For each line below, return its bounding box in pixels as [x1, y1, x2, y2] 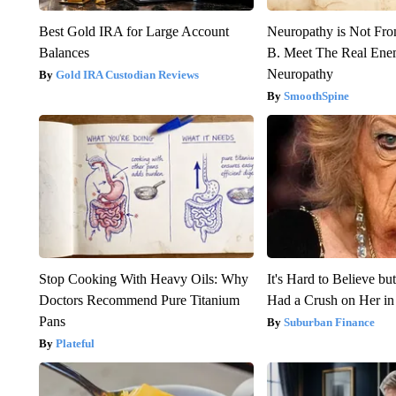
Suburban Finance [284, 316, 376, 330]
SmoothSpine [284, 89, 350, 103]
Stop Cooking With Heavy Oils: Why [38, 271, 248, 287]
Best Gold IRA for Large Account [38, 24, 229, 40]
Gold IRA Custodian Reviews [55, 68, 199, 82]
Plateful [55, 337, 95, 351]
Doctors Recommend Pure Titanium [38, 293, 240, 308]
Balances [38, 45, 89, 61]
